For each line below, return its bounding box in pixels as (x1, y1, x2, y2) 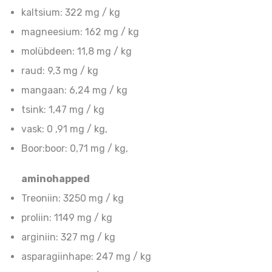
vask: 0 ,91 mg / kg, (21, 123, 107, 135)
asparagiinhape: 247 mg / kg (21, 251, 151, 263)
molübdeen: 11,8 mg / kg (21, 46, 132, 58)
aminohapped (21, 173, 90, 185)
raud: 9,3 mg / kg (21, 65, 98, 77)
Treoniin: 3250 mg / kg (21, 192, 124, 205)
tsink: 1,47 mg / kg (21, 104, 104, 116)
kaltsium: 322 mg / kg (21, 7, 120, 19)
